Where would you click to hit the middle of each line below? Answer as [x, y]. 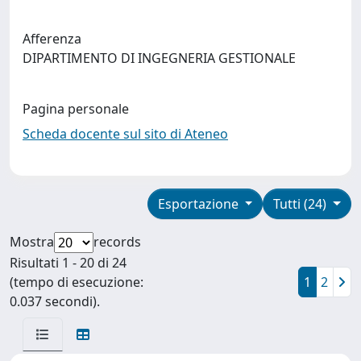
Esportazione [199, 203]
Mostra [32, 241]
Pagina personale [76, 108]
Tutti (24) [302, 203]
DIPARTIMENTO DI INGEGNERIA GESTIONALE [162, 58]
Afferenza [52, 38]
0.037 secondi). [55, 301]
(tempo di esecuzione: [77, 282]
